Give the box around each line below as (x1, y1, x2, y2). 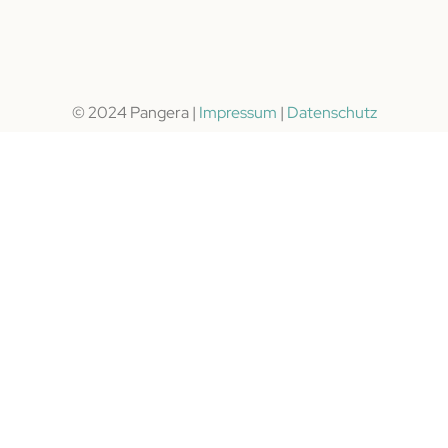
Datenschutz (286, 101, 377, 123)
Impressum (198, 101, 277, 123)
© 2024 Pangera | (71, 101, 199, 123)
